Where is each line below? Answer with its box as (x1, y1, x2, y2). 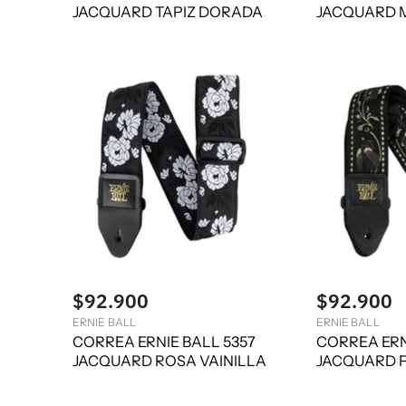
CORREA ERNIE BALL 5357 (72, 332, 256, 351)
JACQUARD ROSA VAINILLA (72, 351, 266, 370)
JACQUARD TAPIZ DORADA (72, 3, 263, 22)
